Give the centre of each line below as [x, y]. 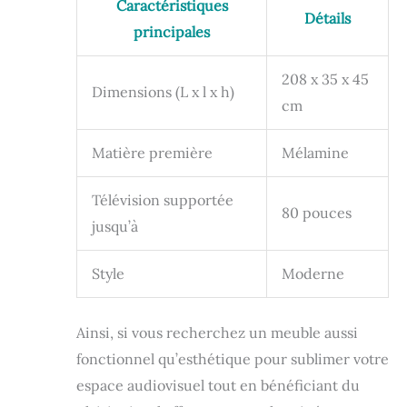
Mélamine [315, 153]
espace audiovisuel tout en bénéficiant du [218, 386]
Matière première [152, 153]
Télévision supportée [163, 200]
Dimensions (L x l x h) [163, 92]
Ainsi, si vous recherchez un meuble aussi [217, 333]
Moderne [313, 274]
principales [172, 32]
